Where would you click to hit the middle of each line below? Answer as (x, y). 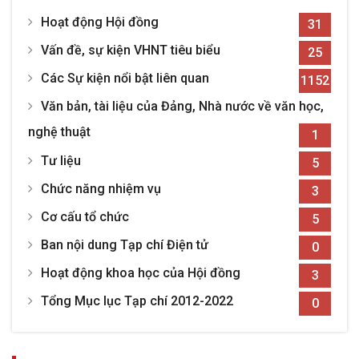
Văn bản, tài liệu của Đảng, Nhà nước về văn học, (182, 107)
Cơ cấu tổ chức (85, 217)
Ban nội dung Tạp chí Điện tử (125, 245)
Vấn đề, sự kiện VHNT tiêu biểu (131, 50)
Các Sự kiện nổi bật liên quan (125, 79)
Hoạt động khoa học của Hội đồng (141, 273)
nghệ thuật (59, 132)
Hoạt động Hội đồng (100, 22)
